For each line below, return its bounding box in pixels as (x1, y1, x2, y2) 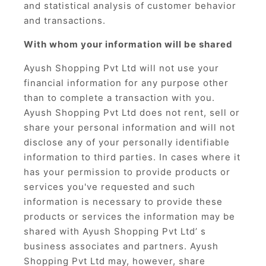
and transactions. (24, 15, 106, 26)
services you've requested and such (24, 181, 195, 192)
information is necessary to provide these (24, 196, 223, 207)
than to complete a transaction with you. (24, 92, 215, 103)
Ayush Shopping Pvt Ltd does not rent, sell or (24, 107, 240, 118)
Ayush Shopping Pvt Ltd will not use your (24, 62, 219, 74)
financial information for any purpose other (24, 77, 229, 88)
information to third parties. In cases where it (24, 151, 240, 163)
